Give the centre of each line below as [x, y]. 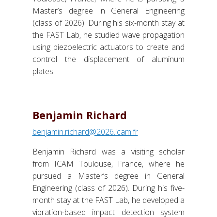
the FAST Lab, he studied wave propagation [108, 35]
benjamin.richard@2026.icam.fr [85, 132]
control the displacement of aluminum [108, 59]
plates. [44, 71]
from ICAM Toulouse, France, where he [108, 164]
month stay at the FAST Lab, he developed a [108, 200]
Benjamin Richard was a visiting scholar [108, 152]
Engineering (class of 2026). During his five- [108, 188]
